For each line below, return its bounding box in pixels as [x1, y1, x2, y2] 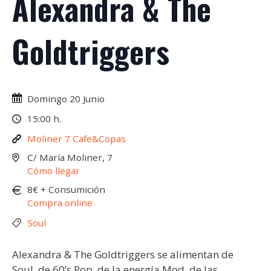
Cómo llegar [27, 165, 80, 177]
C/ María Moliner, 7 [27, 151, 113, 164]
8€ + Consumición [27, 183, 105, 196]
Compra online [27, 197, 93, 209]
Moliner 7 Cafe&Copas [27, 132, 126, 145]
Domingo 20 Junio [27, 93, 105, 105]
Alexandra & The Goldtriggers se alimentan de [12, 247, 233, 262]
